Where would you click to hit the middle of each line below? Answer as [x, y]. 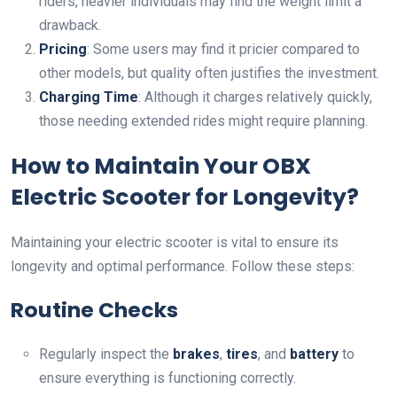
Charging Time [89, 97]
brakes [196, 354]
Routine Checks [94, 310]
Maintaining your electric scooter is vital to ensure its [175, 243]
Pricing [63, 50]
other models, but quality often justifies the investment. [209, 74]
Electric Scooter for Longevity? [185, 198]
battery [314, 354]
